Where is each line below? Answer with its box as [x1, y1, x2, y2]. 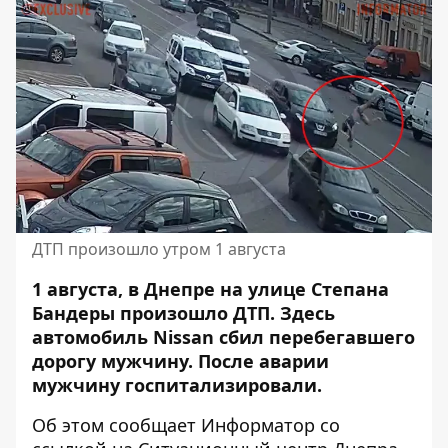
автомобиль [32, 325, 153, 349]
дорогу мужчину [32, 349, 188, 373]
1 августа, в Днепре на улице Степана [32, 277, 389, 301]
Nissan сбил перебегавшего [153, 325, 415, 349]
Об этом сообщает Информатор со [32, 413, 340, 437]
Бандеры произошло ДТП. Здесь [32, 301, 335, 325]
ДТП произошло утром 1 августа [32, 238, 286, 260]
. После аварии [188, 349, 329, 373]
